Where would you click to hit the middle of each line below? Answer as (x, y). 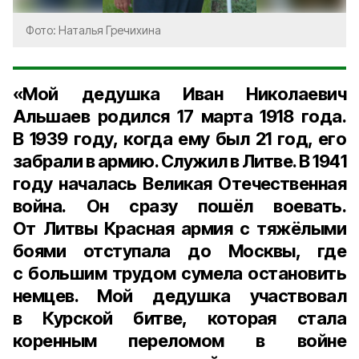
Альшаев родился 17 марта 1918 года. (179, 116)
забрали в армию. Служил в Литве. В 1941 (179, 161)
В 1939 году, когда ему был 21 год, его (179, 139)
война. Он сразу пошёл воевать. (179, 206)
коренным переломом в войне (179, 341)
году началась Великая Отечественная (179, 184)
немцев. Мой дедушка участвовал (179, 296)
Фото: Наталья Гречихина (93, 30)
